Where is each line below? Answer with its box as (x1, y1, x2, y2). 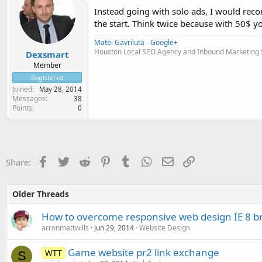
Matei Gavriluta (94, 37, 144, 47)
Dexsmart (25, 48, 69, 60)
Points (12, 102, 32, 113)
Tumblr (131, 154, 160, 167)
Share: (6, 156, 31, 168)
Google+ (150, 37, 178, 47)
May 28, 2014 (39, 84, 82, 94)
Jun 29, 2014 (94, 222, 134, 233)
